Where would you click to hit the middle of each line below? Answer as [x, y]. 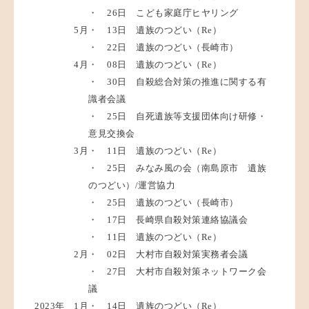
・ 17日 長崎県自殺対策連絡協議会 [168, 220]
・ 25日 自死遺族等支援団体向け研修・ [177, 117]
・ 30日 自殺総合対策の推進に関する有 [177, 82]
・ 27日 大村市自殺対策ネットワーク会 [177, 272]
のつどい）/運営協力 [132, 186]
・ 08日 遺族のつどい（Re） [155, 65]
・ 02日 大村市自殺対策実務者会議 [168, 255]
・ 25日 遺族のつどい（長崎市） [163, 203]
